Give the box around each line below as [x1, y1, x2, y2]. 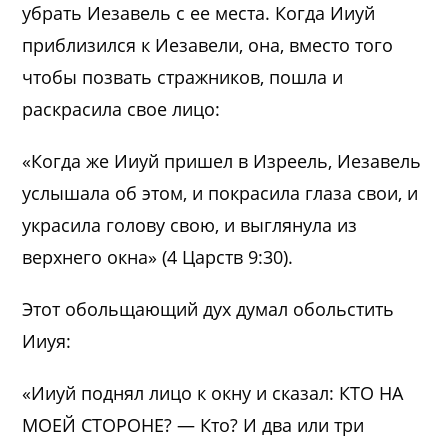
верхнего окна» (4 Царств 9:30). [22, 245, 294, 270]
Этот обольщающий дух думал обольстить [22, 297, 395, 322]
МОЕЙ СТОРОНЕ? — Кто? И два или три [22, 413, 365, 438]
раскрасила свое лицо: [22, 97, 221, 122]
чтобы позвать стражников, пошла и [22, 65, 344, 90]
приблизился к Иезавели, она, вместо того [22, 33, 394, 58]
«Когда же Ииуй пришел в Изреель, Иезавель [22, 149, 422, 174]
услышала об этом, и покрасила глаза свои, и [22, 181, 419, 206]
